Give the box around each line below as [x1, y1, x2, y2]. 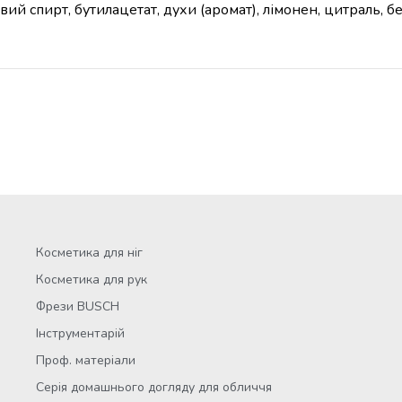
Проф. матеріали [35, 351, 135, 369]
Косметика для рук [35, 270, 147, 288]
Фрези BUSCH [35, 297, 119, 315]
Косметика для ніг [35, 243, 143, 261]
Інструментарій [35, 324, 125, 342]
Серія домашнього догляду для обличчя [35, 378, 272, 396]
